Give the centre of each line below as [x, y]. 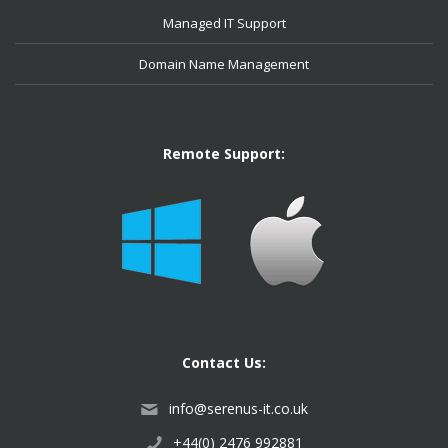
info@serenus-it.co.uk [238, 408]
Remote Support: [224, 153]
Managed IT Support [224, 23]
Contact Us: [224, 362]
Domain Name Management [224, 64]
